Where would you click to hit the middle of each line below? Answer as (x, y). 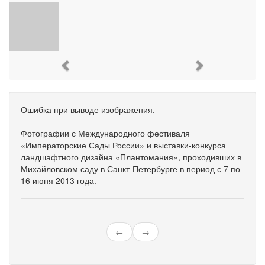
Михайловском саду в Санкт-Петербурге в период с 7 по (130, 169)
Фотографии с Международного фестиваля (105, 133)
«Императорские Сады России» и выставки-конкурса (123, 145)
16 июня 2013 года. (59, 180)
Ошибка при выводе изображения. (88, 109)
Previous (94, 65)
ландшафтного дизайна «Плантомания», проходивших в (131, 157)
